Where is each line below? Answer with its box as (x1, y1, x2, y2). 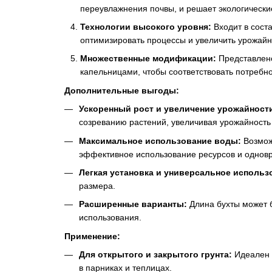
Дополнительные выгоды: (64, 85, 179, 95)
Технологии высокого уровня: (80, 21, 211, 32)
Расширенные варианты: (78, 199, 187, 209)
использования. (78, 212, 141, 223)
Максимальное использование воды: (78, 135, 243, 146)
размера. (78, 180, 115, 191)
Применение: (64, 231, 120, 241)
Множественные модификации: (80, 53, 219, 64)
